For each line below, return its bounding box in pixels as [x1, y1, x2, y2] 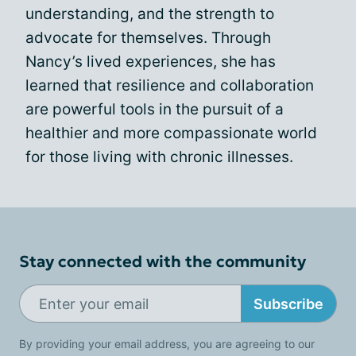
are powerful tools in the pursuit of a [25, 100, 284, 118]
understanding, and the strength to [25, 5, 274, 23]
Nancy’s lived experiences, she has [25, 52, 276, 71]
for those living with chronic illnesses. [25, 148, 293, 166]
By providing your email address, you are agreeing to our [19, 337, 315, 350]
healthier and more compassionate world [25, 124, 317, 142]
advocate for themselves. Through [25, 29, 271, 47]
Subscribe [253, 295, 323, 312]
